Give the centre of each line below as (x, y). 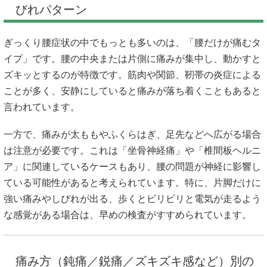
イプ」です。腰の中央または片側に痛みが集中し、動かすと (132, 59)
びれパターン (51, 10)
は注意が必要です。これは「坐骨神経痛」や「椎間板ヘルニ (132, 151)
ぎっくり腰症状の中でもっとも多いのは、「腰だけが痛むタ (132, 43)
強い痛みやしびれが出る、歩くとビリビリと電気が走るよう (132, 199)
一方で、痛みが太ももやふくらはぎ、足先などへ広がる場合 (132, 135)
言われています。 (42, 107)
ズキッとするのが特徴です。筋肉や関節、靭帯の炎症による (132, 75)
